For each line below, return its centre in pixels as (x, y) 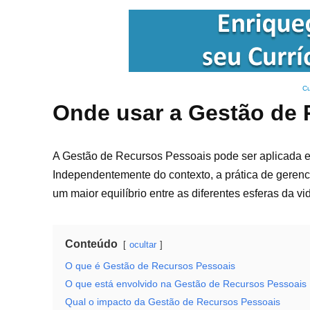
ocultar (143, 245)
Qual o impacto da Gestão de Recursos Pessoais (173, 302)
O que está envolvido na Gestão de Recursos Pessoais (186, 284)
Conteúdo (91, 244)
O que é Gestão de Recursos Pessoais (150, 266)
